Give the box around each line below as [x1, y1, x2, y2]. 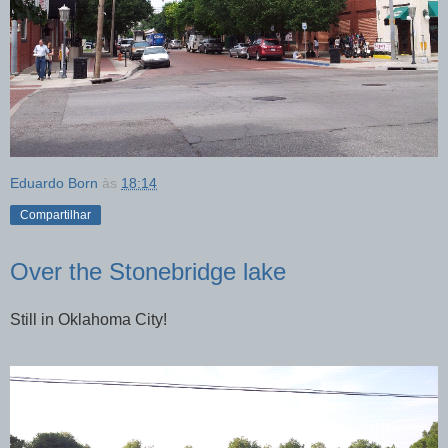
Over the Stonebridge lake [10, 258, 286, 286]
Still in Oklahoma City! [10, 311, 167, 329]
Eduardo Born [10, 175, 98, 192]
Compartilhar [20, 208, 91, 223]
